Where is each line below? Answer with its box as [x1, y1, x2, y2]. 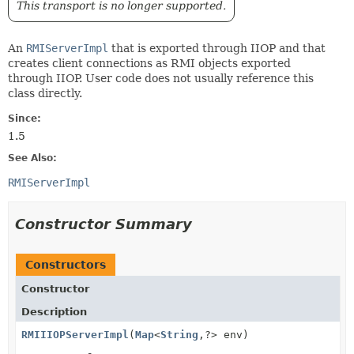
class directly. [8, 87, 82, 100]
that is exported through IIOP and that [108, 42, 326, 55]
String [160, 329, 198, 341]
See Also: [8, 153, 57, 164]
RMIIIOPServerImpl [21, 329, 129, 341]
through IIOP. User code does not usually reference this [8, 72, 314, 85]
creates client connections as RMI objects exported [8, 57, 291, 70]
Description [21, 306, 87, 318]
